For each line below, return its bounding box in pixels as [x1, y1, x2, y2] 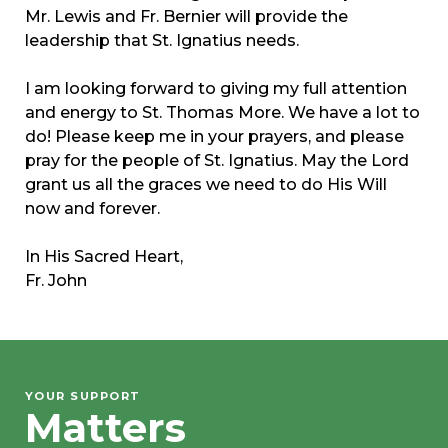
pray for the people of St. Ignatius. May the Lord [25, 151, 409, 171]
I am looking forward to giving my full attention [25, 79, 407, 99]
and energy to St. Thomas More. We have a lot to [25, 103, 420, 123]
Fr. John [25, 271, 87, 291]
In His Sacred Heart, [25, 247, 183, 267]
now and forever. [25, 199, 160, 219]
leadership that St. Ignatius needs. [25, 31, 299, 51]
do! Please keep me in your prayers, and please [25, 127, 404, 147]
